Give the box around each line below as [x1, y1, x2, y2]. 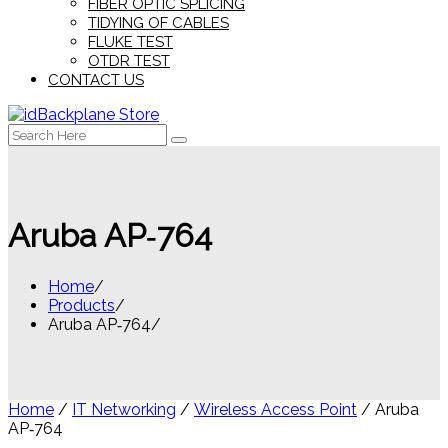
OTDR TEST [88, 52, 170, 70]
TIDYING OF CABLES [88, 14, 229, 32]
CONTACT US [48, 71, 144, 89]
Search [7, 123, 58, 142]
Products [48, 295, 115, 315]
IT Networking [72, 399, 176, 419]
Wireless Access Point [194, 399, 357, 419]
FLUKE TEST [88, 33, 173, 51]
